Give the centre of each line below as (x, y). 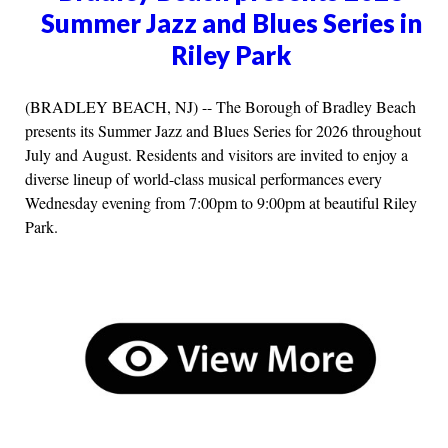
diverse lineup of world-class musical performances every (203, 178)
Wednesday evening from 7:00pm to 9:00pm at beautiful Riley (221, 202)
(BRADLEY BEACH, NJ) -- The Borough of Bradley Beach (220, 106)
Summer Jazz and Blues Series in (231, 22)
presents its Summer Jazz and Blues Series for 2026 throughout (223, 130)
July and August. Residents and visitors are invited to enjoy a (216, 154)
